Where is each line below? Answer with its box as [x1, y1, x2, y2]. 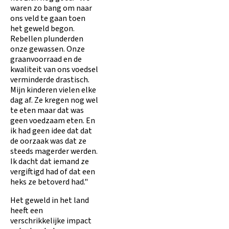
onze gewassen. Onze [10, 43, 85, 55]
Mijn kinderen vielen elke [10, 84, 96, 96]
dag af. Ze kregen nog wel [10, 94, 98, 106]
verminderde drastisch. [10, 74, 89, 85]
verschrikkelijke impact [10, 215, 91, 226]
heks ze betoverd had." [10, 176, 88, 188]
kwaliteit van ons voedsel [10, 63, 98, 75]
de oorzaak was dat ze [10, 135, 86, 147]
